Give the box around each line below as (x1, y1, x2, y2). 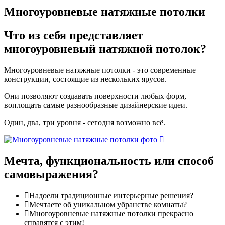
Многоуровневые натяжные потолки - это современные (4, 66, 196, 75)
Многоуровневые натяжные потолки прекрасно (29, 209, 193, 218)
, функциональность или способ (40, 154, 214, 167)
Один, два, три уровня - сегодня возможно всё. (4, 118, 165, 127)
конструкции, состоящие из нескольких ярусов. (4, 75, 167, 84)
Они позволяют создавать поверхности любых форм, (4, 92, 186, 101)
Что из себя (4, 29, 66, 42)
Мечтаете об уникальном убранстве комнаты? (29, 200, 187, 209)
